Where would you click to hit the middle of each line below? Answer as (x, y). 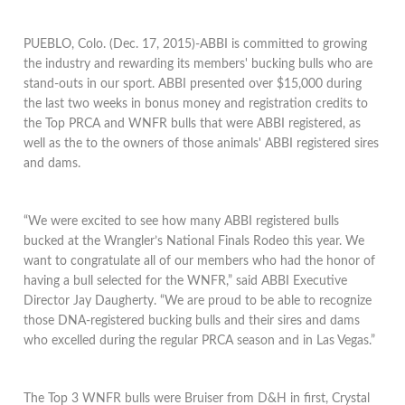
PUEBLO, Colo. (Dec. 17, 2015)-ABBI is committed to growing (196, 44)
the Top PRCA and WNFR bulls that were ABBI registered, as (193, 124)
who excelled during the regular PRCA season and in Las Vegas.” (200, 341)
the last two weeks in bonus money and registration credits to (196, 104)
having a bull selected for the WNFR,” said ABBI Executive (186, 281)
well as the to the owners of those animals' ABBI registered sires (202, 144)
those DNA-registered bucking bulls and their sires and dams (192, 321)
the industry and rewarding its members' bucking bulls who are (198, 64)
